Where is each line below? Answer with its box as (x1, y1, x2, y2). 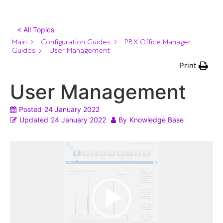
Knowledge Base (129, 115, 184, 124)
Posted (19, 105, 42, 114)
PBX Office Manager (124, 36, 191, 46)
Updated (19, 115, 48, 124)
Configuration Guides (41, 36, 111, 46)
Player (9, 153, 33, 164)
